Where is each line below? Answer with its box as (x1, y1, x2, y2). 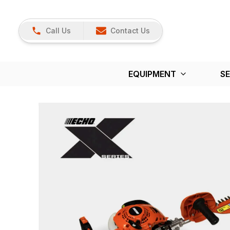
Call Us (46, 26, 71, 35)
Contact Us (110, 26, 150, 35)
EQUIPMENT (128, 68, 176, 79)
